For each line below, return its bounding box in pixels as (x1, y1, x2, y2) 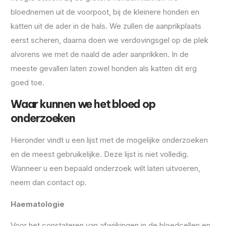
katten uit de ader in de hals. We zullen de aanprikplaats (11, 21, 201, 31)
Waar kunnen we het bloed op (11, 97, 155, 111)
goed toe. (11, 78, 44, 87)
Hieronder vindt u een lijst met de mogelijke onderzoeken (11, 135, 208, 145)
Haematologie (11, 199, 65, 209)
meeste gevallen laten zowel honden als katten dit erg (11, 64, 197, 73)
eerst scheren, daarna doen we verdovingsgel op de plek (11, 35, 208, 45)
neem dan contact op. (11, 178, 87, 188)
